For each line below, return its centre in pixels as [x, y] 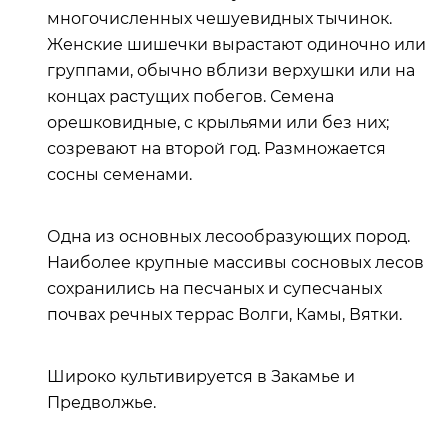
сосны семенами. [119, 174]
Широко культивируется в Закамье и [201, 376]
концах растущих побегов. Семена [190, 96]
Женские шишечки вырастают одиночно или [236, 44]
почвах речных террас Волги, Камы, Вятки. [224, 314]
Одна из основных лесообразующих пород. [228, 236]
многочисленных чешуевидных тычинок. [219, 18]
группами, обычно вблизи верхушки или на [231, 70]
